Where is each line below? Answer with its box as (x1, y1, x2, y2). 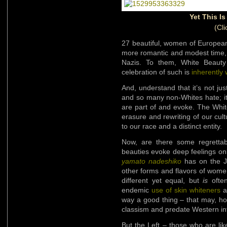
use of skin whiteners (152, 185, 220, 194)
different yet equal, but (122, 176, 203, 184)
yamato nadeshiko (122, 157, 181, 165)
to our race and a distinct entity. (122, 122, 222, 130)
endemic (122, 185, 152, 194)
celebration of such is (122, 67, 192, 76)
